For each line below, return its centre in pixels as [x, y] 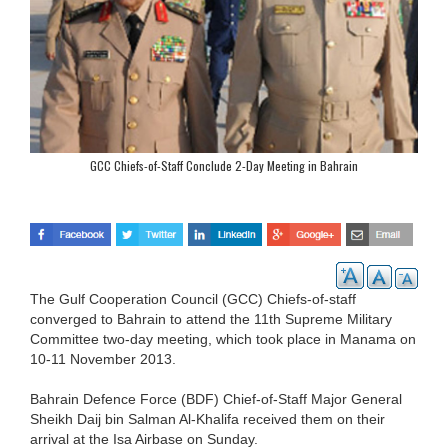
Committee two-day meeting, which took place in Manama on [223, 338]
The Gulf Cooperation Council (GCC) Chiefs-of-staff [193, 298]
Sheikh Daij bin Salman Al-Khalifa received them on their [207, 418]
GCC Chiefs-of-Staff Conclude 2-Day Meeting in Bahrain [224, 165]
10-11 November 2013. [103, 358]
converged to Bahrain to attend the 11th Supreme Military [211, 318]
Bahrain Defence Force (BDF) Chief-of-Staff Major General [216, 398]
